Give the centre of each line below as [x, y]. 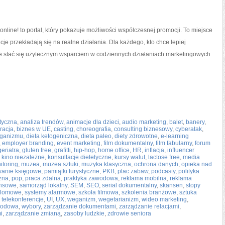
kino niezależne [23, 157]
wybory [31, 206]
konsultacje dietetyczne [80, 157]
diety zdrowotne [136, 136]
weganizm [81, 199]
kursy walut [130, 157]
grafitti [63, 150]
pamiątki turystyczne [72, 171]
